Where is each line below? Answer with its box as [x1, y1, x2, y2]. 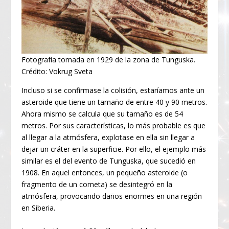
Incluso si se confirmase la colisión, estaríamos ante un [21, 85, 205, 95]
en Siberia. [21, 202, 56, 213]
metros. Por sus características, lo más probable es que [21, 120, 206, 130]
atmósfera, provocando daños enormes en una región [21, 191, 202, 201]
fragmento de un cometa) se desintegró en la [21, 179, 173, 189]
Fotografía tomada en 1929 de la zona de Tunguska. [21, 54, 196, 64]
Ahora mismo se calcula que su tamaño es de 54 [21, 108, 184, 119]
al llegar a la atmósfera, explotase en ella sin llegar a [21, 132, 195, 142]
